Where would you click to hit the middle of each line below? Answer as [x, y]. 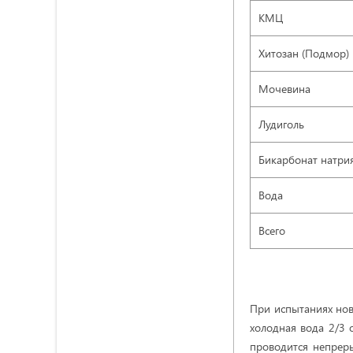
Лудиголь [281, 124]
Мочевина [284, 89]
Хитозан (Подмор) [304, 53]
